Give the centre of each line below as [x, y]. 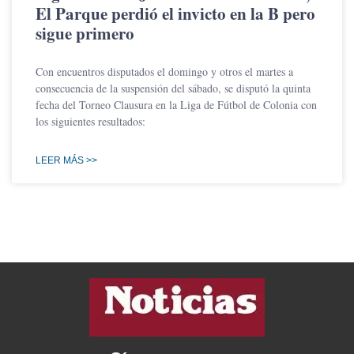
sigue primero [85, 34]
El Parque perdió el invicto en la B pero [175, 14]
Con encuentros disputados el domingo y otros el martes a [164, 72]
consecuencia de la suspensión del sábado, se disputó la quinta [173, 88]
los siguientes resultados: [90, 122]
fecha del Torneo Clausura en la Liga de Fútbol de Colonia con [176, 105]
